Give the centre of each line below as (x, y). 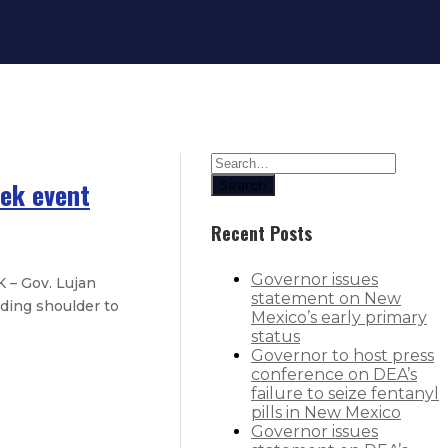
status (275, 336)
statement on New (326, 298)
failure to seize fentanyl (345, 393)
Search (243, 185)
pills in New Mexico (326, 412)
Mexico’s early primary (339, 317)
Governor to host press (342, 355)
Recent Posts (261, 232)
